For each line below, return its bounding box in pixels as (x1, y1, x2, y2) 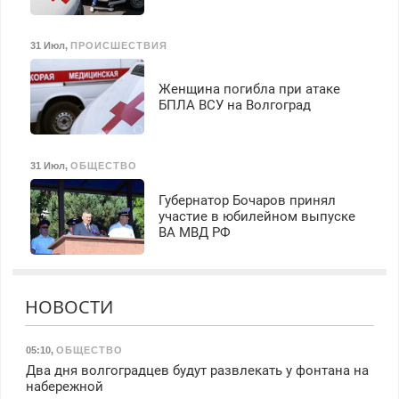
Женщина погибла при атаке (158, 80, 340, 97)
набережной (25, 379, 103, 395)
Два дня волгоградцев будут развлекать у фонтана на (25, 362, 369, 379)
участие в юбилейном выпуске (158, 208, 355, 225)
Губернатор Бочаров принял (158, 192, 336, 209)
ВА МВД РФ (158, 224, 231, 241)
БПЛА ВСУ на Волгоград (158, 96, 311, 113)
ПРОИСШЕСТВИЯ (69, 40, 167, 52)
